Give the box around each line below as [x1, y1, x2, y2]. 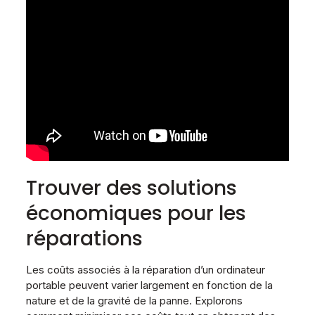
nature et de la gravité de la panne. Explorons [25, 294, 243, 308]
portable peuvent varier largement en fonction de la [25, 278, 273, 292]
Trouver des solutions [25, 174, 237, 202]
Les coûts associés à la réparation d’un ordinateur [25, 263, 265, 277]
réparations [25, 225, 143, 253]
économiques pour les [25, 200, 246, 228]
